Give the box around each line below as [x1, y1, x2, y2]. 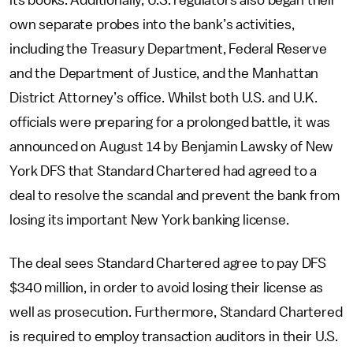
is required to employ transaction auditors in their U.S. [9, 329, 339, 344]
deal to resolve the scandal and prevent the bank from [9, 188, 340, 203]
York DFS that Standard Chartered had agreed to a [9, 164, 318, 178]
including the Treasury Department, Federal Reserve [9, 42, 327, 56]
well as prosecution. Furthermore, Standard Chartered [9, 305, 343, 319]
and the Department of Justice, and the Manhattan [9, 66, 319, 80]
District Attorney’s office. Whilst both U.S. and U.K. [9, 91, 318, 105]
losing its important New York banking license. [9, 213, 289, 227]
